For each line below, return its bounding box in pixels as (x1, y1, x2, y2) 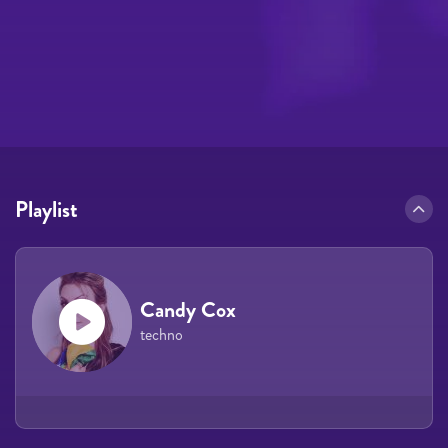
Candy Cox (140, 293, 236, 325)
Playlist (15, 193, 78, 225)
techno (140, 322, 183, 346)
